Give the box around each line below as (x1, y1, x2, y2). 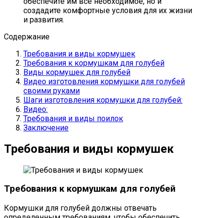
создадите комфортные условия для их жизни (23, 5, 192, 15)
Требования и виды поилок (23, 113, 123, 123)
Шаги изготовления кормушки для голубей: (23, 95, 182, 105)
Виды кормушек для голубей (23, 67, 130, 77)
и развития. (23, 15, 64, 24)
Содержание (4, 32, 50, 41)
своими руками (23, 86, 80, 95)
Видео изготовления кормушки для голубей (23, 76, 185, 86)
